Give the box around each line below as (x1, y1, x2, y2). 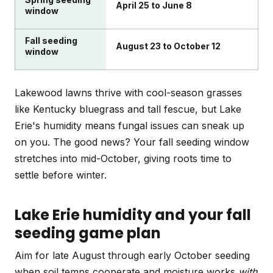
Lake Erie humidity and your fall (15, 205, 251, 225)
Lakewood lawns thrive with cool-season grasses (15, 87, 242, 99)
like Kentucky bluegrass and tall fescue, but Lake (15, 103, 241, 116)
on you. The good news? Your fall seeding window (15, 136, 249, 149)
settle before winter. (15, 169, 107, 182)
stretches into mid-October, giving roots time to (15, 152, 232, 165)
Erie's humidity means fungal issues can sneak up (15, 119, 244, 132)
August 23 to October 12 (116, 41, 221, 52)
